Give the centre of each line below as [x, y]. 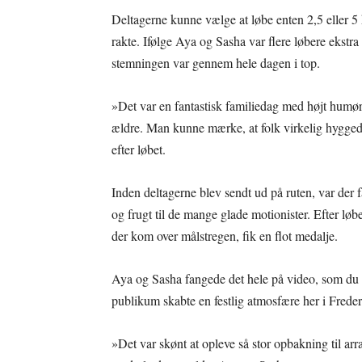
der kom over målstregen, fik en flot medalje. [225, 236]
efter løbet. [139, 149]
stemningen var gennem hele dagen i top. [216, 63]
